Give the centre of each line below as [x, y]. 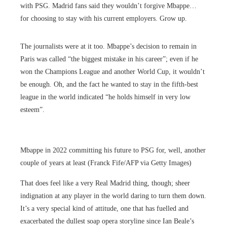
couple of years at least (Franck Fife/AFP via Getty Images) [106, 163]
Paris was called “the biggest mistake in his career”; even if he [109, 59]
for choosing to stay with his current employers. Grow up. [104, 18]
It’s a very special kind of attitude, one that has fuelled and [104, 208]
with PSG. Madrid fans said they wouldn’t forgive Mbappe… [108, 6]
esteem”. [32, 109]
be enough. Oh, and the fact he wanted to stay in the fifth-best [109, 84]
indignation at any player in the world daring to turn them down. [113, 196]
